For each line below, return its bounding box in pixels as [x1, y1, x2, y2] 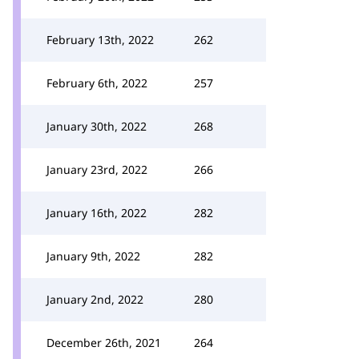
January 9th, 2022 [46, 248, 140, 264]
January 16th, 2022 [46, 205, 147, 220]
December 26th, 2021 [46, 335, 161, 350]
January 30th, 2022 [46, 119, 147, 134]
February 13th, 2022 [46, 32, 154, 47]
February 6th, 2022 [46, 75, 147, 91]
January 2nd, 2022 [46, 292, 143, 307]
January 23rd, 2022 [46, 162, 147, 177]
